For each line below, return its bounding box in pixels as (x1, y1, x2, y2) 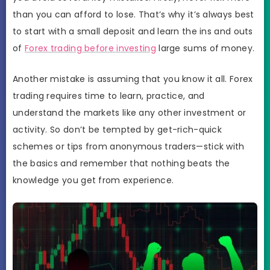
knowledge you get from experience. (13, 174, 174, 186)
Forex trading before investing (24, 42, 156, 54)
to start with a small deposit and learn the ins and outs (13, 25, 253, 37)
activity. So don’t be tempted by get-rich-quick (13, 123, 222, 136)
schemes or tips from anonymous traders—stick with (13, 140, 245, 152)
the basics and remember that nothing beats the (13, 157, 230, 169)
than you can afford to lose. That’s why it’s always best (13, 8, 254, 20)
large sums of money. (155, 42, 255, 54)
